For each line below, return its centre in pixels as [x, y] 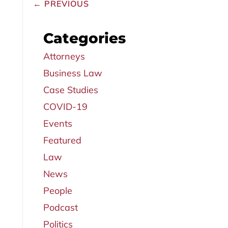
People [58, 191]
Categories [84, 38]
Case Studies [70, 90]
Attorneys [64, 56]
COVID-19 [65, 107]
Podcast [60, 208]
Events [58, 124]
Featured [62, 140]
